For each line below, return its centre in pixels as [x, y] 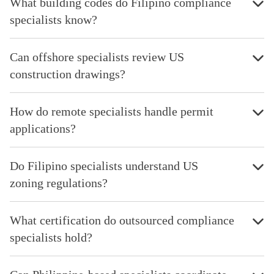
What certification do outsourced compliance [122, 220]
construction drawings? [68, 74]
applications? [43, 128]
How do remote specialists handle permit [112, 111]
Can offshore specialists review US [97, 57]
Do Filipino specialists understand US [104, 165]
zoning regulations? [59, 183]
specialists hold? [51, 237]
